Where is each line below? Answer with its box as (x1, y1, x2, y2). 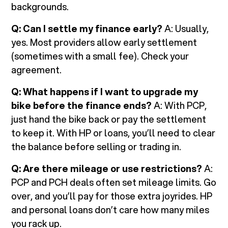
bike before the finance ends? (11, 99, 152, 112)
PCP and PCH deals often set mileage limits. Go (11, 176, 217, 189)
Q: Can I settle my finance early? (11, 22, 163, 36)
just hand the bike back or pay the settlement (11, 112, 207, 126)
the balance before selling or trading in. (11, 140, 182, 154)
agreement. (11, 63, 62, 77)
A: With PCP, (152, 99, 207, 112)
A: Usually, (162, 22, 209, 36)
